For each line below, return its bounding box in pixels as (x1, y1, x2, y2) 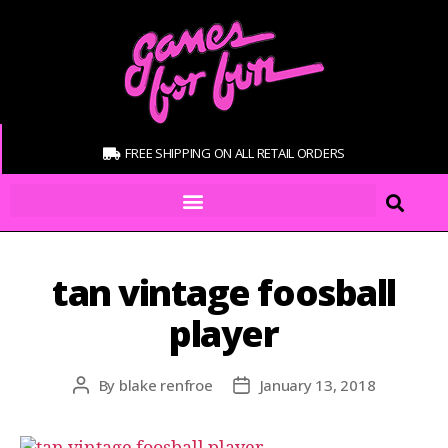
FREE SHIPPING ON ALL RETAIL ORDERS (125, 144, 346, 162)
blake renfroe (118, 375, 213, 395)
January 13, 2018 (259, 375, 376, 395)
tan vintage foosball (52, 268, 396, 317)
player (169, 309, 279, 358)
